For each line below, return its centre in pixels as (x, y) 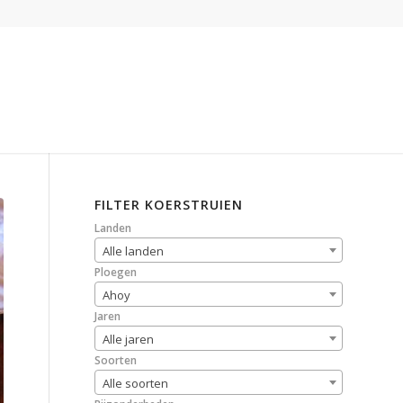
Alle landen (134, 251)
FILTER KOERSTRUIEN (169, 205)
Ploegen (116, 272)
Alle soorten (136, 383)
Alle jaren (129, 339)
